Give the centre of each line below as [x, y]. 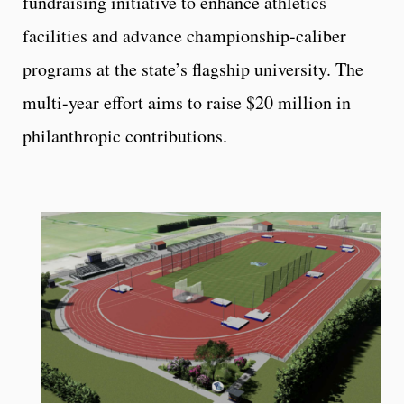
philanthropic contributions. [125, 136]
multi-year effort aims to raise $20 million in [187, 102]
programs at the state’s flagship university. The [193, 69]
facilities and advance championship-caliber [184, 36]
